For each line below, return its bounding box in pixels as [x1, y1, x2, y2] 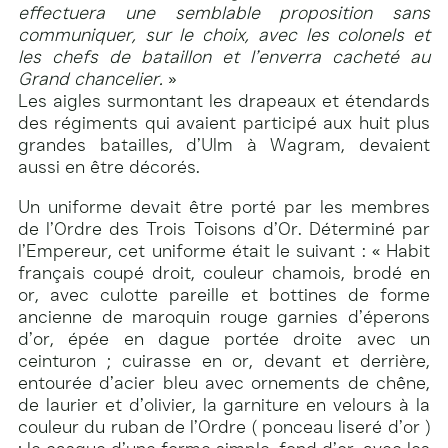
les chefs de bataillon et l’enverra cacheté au [18, 45, 430, 68]
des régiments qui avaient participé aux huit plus [18, 111, 430, 134]
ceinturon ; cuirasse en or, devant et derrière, [18, 349, 430, 372]
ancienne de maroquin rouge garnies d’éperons [18, 305, 430, 328]
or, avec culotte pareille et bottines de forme [18, 283, 430, 306]
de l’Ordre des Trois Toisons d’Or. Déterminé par [18, 217, 430, 240]
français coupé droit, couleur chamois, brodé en [18, 261, 430, 284]
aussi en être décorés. [18, 155, 200, 178]
